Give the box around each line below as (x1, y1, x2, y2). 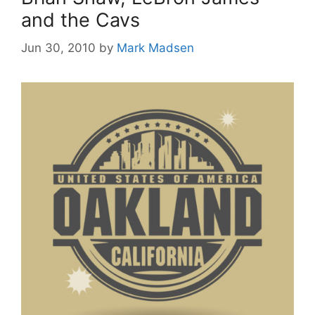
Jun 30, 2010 (21, 41, 96, 56)
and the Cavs (21, 8, 140, 32)
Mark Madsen (117, 41, 194, 56)
